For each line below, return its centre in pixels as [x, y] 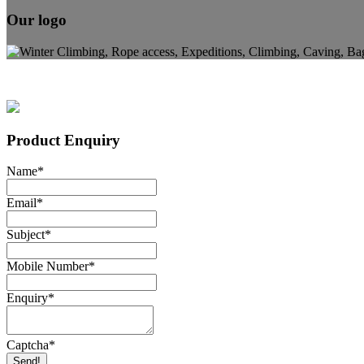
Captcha [28, 345]
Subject [26, 235]
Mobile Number [48, 266]
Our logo [37, 20]
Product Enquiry [63, 140]
